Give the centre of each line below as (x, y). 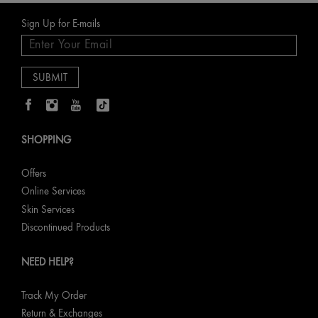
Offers (34, 173)
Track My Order (54, 295)
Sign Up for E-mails (61, 23)
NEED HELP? (48, 262)
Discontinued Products (66, 228)
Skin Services (48, 209)
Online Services (53, 192)
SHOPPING (46, 140)
